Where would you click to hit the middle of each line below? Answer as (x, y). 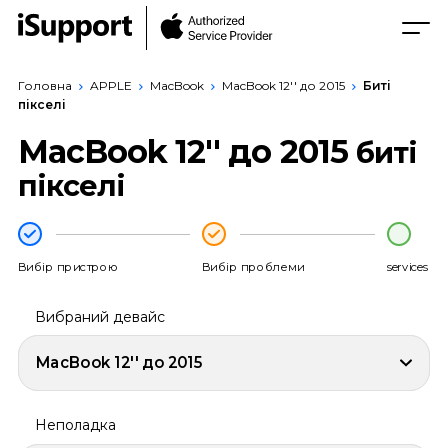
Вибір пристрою (68, 266)
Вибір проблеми (252, 266)
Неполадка (75, 425)
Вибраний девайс (99, 317)
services (407, 266)
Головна (44, 85)
